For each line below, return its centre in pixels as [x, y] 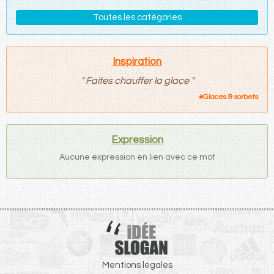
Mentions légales [137, 265]
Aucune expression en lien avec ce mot [137, 157]
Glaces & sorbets [231, 97]
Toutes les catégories [137, 17]
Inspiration [137, 61]
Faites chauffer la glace [137, 80]
